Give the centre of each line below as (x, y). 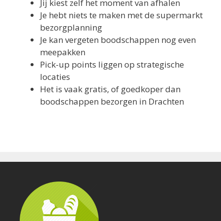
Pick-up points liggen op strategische (112, 64)
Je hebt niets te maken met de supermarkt (121, 15)
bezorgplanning (71, 27)
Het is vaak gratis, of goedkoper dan (110, 89)
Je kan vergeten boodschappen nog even (118, 39)
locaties (55, 76)
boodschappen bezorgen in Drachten (112, 101)
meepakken (63, 52)
